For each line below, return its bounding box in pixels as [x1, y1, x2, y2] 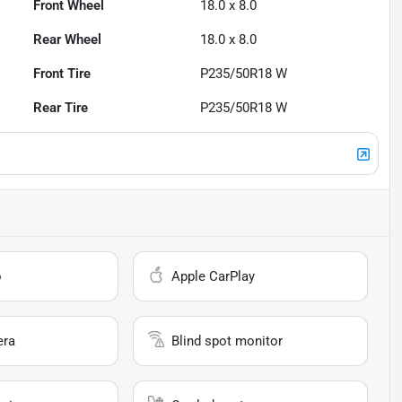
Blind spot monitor [171, 333, 284, 350]
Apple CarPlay [171, 268, 256, 285]
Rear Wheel [33, 31, 102, 48]
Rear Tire [33, 100, 89, 117]
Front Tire [33, 66, 92, 83]
